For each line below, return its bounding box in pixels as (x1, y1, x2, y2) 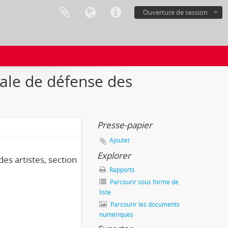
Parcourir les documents (109, 200, 180, 209)
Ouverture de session (143, 8, 208, 17)
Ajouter (109, 136, 130, 145)
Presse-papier (97, 119, 152, 131)
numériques (99, 210, 133, 219)
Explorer (97, 150, 131, 161)
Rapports (108, 165, 135, 174)
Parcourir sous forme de (108, 178, 179, 186)
